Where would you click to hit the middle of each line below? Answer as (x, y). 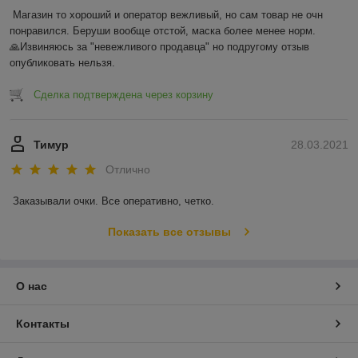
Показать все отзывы (169, 232)
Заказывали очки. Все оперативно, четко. (115, 201)
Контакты (43, 324)
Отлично (128, 170)
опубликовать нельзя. (62, 62)
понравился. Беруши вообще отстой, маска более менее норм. (163, 30)
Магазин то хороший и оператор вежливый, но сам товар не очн (168, 14)
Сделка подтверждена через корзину (123, 94)
